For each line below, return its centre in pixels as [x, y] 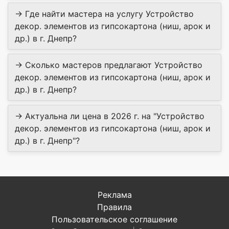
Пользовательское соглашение [114, 220]
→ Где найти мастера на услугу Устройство [104, 14]
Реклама [114, 195]
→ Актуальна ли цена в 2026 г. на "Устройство [110, 116]
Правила [114, 207]
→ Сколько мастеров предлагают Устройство [109, 65]
